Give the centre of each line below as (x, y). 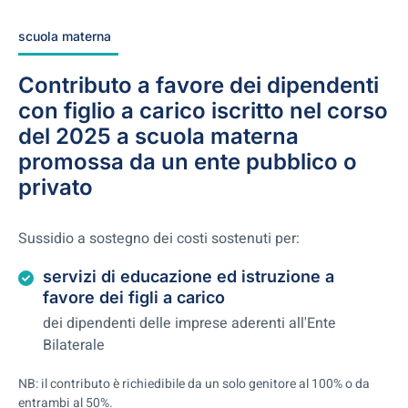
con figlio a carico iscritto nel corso (203, 111)
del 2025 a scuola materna (158, 137)
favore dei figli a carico (134, 298)
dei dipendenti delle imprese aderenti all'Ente (189, 324)
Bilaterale (74, 346)
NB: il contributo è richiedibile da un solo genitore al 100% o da (194, 384)
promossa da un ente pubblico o (188, 162)
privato (56, 188)
